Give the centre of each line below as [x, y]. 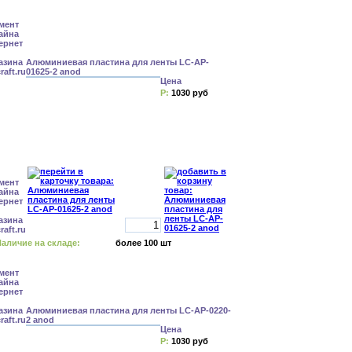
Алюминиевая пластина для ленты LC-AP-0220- [128, 310]
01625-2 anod [53, 71]
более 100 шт [143, 243]
